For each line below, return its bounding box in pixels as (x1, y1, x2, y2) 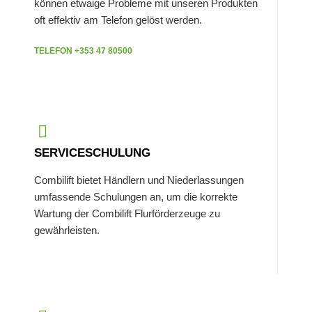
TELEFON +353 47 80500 (34, 46, 133, 56)
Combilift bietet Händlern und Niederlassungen (34, 174, 244, 187)
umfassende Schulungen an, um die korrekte (34, 191, 238, 203)
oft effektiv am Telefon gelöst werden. (34, 14, 203, 26)
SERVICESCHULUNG (34, 146, 151, 160)
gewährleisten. (34, 224, 100, 237)
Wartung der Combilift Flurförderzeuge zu (34, 208, 221, 220)
